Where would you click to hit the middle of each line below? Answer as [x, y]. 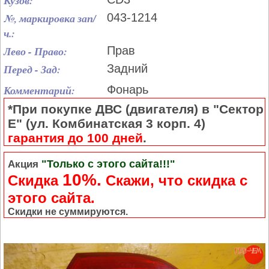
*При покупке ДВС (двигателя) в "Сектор [136, 109]
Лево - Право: [35, 51]
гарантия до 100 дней [75, 138]
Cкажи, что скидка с [174, 180]
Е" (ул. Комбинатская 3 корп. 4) [107, 123]
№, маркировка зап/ [50, 18]
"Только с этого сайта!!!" [107, 164]
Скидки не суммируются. [68, 212]
